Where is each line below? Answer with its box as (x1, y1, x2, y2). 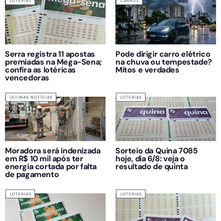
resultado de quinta (115, 161, 188, 172)
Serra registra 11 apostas (5, 48, 96, 59)
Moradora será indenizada (5, 145, 101, 156)
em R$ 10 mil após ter (5, 153, 83, 164)
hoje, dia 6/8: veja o (115, 153, 185, 164)
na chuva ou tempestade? (115, 56, 212, 67)
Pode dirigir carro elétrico (115, 48, 211, 59)
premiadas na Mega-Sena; (5, 56, 102, 67)
